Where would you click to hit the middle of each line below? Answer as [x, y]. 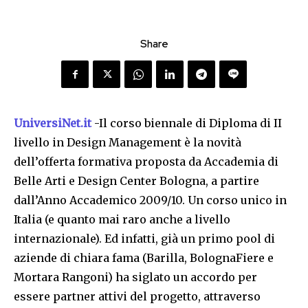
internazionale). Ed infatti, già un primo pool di [144, 239]
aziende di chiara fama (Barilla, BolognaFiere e [144, 258]
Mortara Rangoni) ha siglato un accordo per [135, 277]
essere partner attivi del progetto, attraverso [137, 297]
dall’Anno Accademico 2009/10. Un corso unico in [150, 200]
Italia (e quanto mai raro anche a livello [122, 220]
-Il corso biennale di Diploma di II [188, 123]
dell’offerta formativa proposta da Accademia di [146, 162]
